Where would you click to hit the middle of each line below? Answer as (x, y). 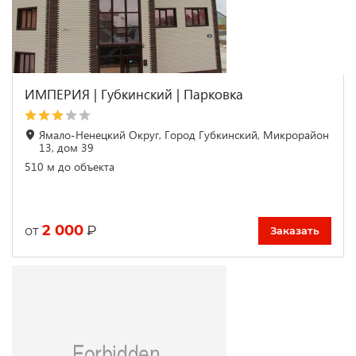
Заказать (295, 230)
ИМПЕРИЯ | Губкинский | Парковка (134, 94)
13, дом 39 (66, 147)
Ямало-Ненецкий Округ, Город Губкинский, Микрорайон (184, 135)
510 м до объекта (70, 166)
